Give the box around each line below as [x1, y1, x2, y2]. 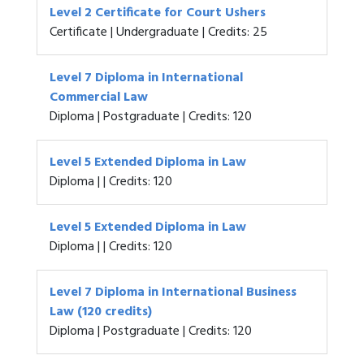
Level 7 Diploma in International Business [50, 282, 297, 303]
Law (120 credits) [50, 301, 152, 323]
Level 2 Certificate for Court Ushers [50, 2, 266, 24]
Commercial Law [50, 87, 148, 108]
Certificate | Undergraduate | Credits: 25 [50, 22, 267, 43]
